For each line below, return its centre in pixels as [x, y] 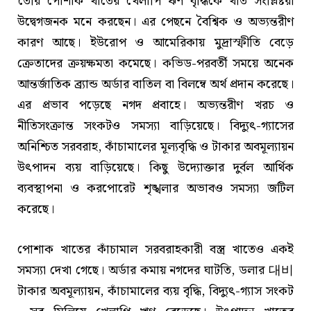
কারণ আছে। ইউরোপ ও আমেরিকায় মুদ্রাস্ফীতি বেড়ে [155, 42]
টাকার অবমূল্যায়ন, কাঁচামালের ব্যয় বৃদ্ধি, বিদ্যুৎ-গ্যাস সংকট [155, 291]
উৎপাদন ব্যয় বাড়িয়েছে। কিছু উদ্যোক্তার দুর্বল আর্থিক [155, 167]
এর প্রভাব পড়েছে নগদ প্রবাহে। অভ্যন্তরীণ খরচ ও [155, 105]
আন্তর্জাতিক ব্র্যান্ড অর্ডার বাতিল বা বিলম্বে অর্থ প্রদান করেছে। [155, 84]
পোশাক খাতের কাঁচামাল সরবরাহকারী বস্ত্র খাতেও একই [155, 249]
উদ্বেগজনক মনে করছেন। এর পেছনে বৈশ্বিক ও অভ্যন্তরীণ [155, 22]
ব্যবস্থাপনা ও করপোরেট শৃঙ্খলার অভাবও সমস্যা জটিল [155, 188]
